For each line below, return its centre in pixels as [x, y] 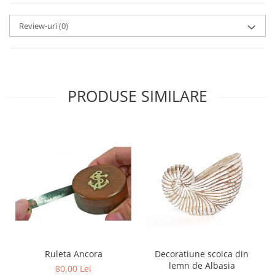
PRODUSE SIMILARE [137, 96]
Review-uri [39, 26]
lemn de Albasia [202, 265]
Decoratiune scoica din [202, 254]
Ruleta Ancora [73, 254]
